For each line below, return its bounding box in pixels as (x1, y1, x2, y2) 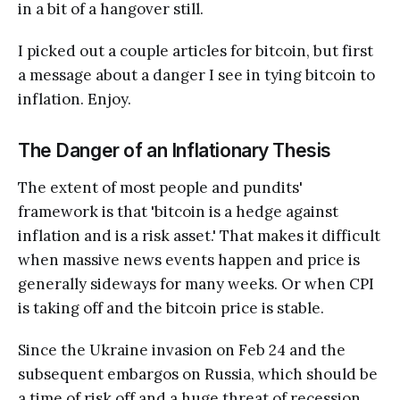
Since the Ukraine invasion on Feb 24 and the (18, 339, 346, 360)
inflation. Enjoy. (18, 88, 131, 109)
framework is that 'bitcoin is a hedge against (18, 201, 338, 221)
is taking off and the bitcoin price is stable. (18, 297, 324, 318)
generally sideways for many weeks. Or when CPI (18, 273, 374, 294)
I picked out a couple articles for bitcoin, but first (18, 40, 373, 61)
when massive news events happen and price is (18, 249, 360, 270)
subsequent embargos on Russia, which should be (18, 363, 378, 384)
